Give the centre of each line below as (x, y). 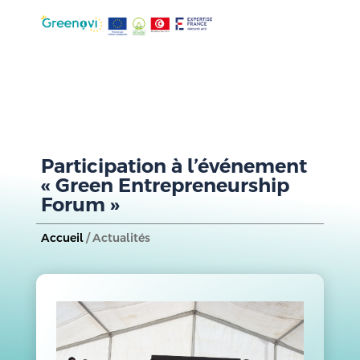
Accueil (62, 238)
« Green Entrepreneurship (165, 185)
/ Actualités (117, 238)
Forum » (80, 205)
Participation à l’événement (174, 166)
